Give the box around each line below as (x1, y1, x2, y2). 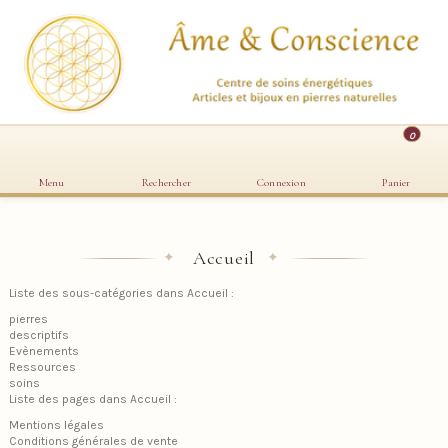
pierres (9, 312, 48, 326)
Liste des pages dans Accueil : (9, 392, 177, 406)
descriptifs (9, 328, 69, 342)
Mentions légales (9, 417, 104, 432)
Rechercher (142, 175, 191, 189)
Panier (382, 175, 411, 189)
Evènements (9, 344, 79, 358)
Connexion (257, 175, 306, 189)
